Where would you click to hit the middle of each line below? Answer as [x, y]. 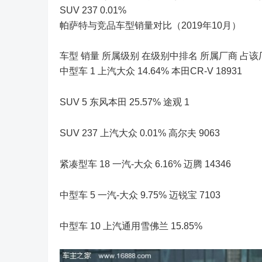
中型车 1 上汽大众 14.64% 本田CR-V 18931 [151, 71]
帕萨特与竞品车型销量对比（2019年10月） [150, 25]
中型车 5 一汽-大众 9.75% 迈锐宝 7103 [140, 195]
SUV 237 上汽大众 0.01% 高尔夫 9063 [140, 133]
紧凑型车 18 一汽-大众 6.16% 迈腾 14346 [145, 164]
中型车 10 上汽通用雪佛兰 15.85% [131, 226]
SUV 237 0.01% [93, 10]
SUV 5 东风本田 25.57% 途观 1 [125, 102]
